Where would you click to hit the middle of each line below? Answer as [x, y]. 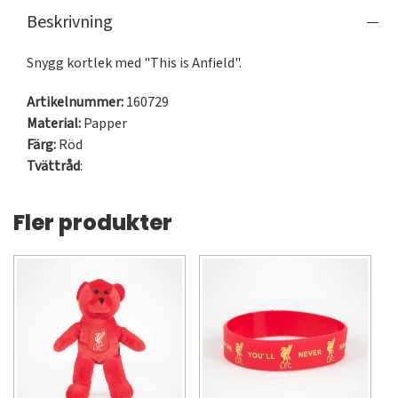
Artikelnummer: [75, 103]
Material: [54, 124]
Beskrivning [70, 23]
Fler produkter [93, 223]
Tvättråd [53, 167]
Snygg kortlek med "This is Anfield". [134, 64]
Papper [104, 124]
